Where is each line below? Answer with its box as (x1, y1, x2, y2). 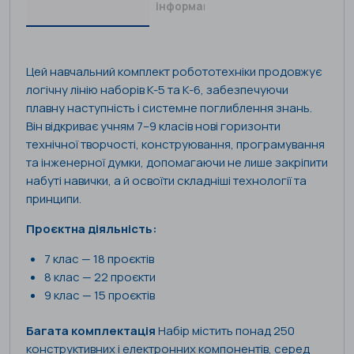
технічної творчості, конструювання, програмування (26, 135, 325, 153)
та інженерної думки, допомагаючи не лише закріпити (26, 153, 328, 171)
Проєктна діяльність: (26, 220, 157, 237)
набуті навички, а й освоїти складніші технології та (26, 171, 307, 189)
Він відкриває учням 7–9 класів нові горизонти (26, 117, 281, 134)
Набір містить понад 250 (156, 322, 295, 340)
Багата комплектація (26, 322, 156, 340)
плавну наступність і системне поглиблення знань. (26, 99, 312, 116)
